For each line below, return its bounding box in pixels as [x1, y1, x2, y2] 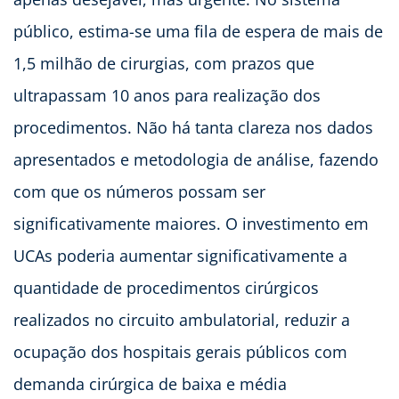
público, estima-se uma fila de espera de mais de [13, 20, 383, 43]
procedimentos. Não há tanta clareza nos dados [13, 117, 373, 139]
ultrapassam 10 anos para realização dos [13, 85, 321, 107]
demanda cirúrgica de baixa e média [13, 373, 287, 395]
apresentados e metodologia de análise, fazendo [13, 149, 379, 171]
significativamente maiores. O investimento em [13, 213, 369, 235]
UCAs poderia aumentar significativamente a [13, 245, 347, 267]
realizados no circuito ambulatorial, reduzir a [13, 309, 350, 331]
